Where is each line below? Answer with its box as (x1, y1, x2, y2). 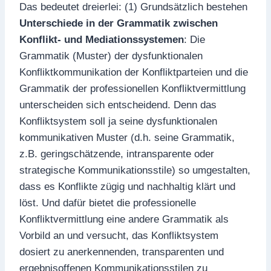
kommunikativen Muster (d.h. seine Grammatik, (19, 132, 235, 143)
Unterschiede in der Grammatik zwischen (19, 18, 218, 29)
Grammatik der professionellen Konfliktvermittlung (19, 83, 246, 94)
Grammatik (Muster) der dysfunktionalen (19, 50, 203, 62)
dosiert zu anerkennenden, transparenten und (19, 246, 224, 258)
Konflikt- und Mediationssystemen (19, 34, 184, 45)
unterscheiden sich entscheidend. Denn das (19, 99, 217, 111)
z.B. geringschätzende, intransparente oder (19, 148, 214, 160)
